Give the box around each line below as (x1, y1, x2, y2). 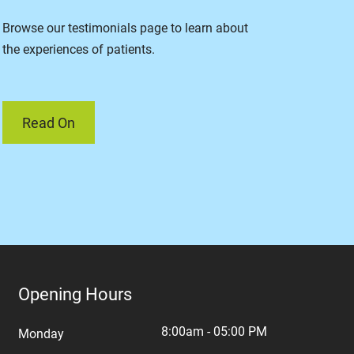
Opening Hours (18, 284, 132, 304)
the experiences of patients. (2, 42, 155, 57)
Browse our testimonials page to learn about (2, 21, 248, 36)
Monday (18, 326, 64, 341)
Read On (22, 114, 75, 131)
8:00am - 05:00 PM (161, 324, 267, 339)
